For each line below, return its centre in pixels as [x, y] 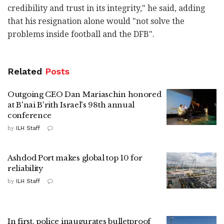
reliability [25, 168]
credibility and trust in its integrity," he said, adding [106, 8]
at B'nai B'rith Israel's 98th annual [71, 105]
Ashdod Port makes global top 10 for [75, 158]
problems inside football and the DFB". [81, 34]
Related [25, 71]
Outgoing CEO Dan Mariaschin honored [84, 94]
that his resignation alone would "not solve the [96, 21]
